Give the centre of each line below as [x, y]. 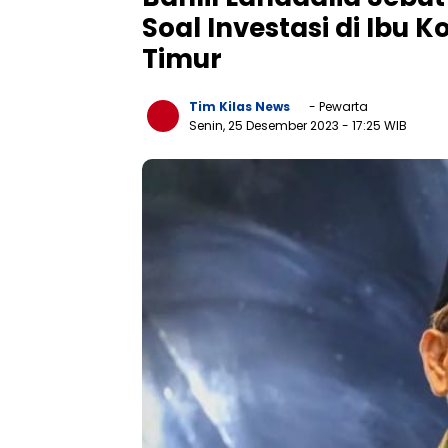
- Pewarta [337, 106]
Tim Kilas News [239, 106]
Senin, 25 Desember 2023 [265, 125]
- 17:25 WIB [374, 125]
